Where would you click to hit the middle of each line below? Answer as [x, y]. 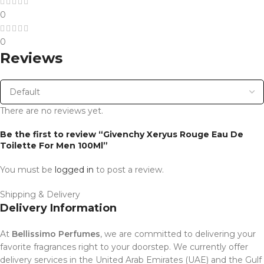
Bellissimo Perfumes [56, 234]
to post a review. [129, 169]
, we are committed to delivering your [178, 234]
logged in [74, 169]
